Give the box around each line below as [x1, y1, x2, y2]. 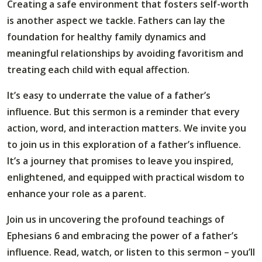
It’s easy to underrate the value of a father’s [7, 89, 211, 102]
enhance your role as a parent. [7, 187, 149, 201]
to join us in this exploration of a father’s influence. [7, 138, 241, 151]
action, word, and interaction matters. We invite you [7, 122, 246, 135]
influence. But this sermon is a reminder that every [7, 105, 240, 119]
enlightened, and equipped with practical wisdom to [7, 171, 244, 184]
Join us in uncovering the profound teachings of [7, 213, 225, 226]
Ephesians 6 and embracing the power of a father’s [7, 229, 238, 243]
